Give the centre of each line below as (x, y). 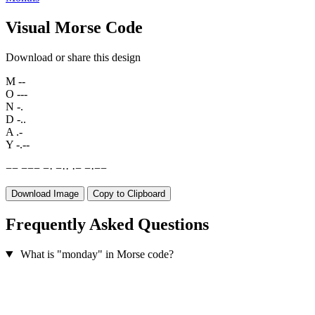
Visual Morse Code (74, 28)
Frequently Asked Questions (107, 225)
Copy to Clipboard (129, 194)
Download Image (45, 194)
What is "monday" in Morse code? (97, 255)
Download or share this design (73, 58)
